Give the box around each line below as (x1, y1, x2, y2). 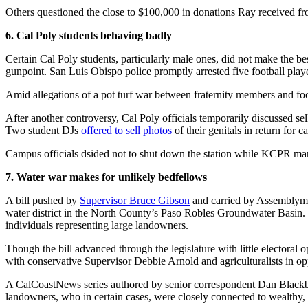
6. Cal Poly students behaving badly (5, 29, 172, 41)
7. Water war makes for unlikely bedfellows (5, 170, 207, 183)
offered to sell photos (81, 124, 172, 136)
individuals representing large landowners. (5, 219, 188, 231)
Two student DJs (5, 124, 81, 136)
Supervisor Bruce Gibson (80, 194, 190, 206)
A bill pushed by (5, 194, 80, 206)
